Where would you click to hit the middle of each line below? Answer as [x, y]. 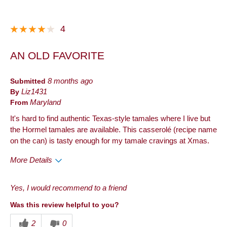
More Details [31, 160]
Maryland [45, 102]
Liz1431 [34, 91]
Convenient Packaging [46, 194]
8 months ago [70, 81]
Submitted [29, 81]
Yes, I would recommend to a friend [68, 188]
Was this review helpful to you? [65, 204]
